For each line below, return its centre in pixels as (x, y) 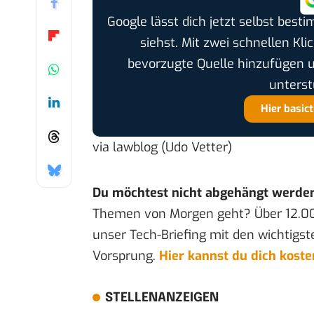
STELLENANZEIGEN (162, 298)
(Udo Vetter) (195, 147)
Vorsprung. (126, 255)
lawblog (135, 147)
